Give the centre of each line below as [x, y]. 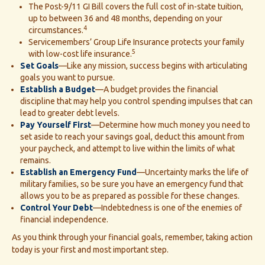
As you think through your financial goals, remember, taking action [132, 237]
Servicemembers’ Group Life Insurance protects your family [136, 42]
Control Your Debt [56, 208]
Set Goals [39, 66]
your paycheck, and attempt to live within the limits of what [127, 149]
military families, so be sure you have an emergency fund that [132, 184]
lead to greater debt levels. [70, 113]
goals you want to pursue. [67, 78]
